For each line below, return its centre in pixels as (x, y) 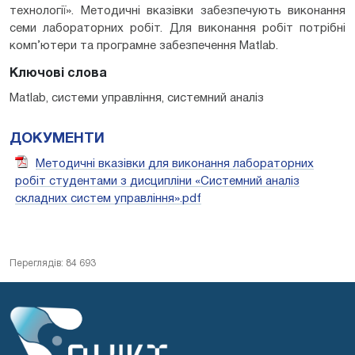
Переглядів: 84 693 (53, 263)
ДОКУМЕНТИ (57, 139)
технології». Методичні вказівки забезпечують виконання (177, 11)
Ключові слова (58, 73)
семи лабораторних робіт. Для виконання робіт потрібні (177, 28)
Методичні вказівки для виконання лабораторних (175, 164)
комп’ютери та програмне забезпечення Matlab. (144, 46)
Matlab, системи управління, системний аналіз (137, 98)
